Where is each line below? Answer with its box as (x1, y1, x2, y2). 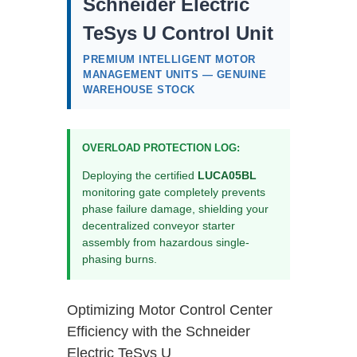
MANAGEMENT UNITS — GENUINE (83, 69, 266, 80)
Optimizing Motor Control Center (67, 302, 273, 318)
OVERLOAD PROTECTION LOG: (82, 142, 240, 154)
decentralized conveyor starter (82, 219, 235, 232)
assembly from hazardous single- (82, 236, 249, 249)
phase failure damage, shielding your (82, 202, 269, 215)
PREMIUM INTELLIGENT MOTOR (83, 53, 256, 65)
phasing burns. (82, 253, 157, 265)
